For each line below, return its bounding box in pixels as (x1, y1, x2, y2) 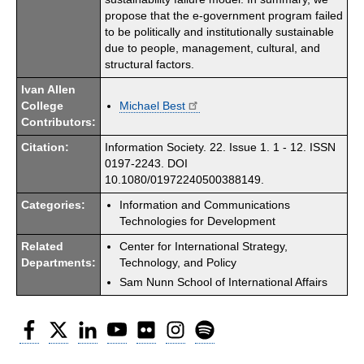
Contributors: (21, 115, 96, 128)
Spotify (214, 318, 253, 332)
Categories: (21, 198, 85, 211)
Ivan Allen (21, 83, 76, 96)
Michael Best (119, 99, 185, 112)
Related (21, 240, 63, 253)
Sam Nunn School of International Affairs (119, 275, 327, 288)
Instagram (185, 318, 239, 332)
